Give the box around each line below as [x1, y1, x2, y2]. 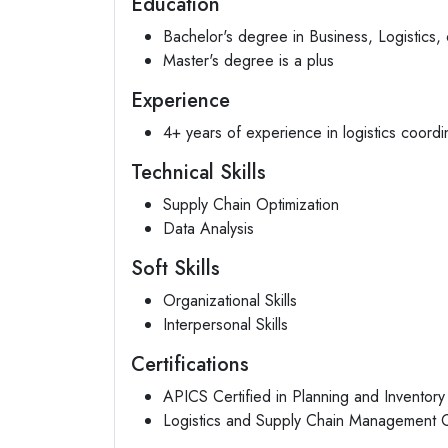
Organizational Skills [163, 289, 297, 312]
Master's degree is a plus [163, 49, 334, 72]
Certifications [131, 350, 249, 379]
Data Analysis [163, 217, 254, 240]
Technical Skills [131, 158, 266, 187]
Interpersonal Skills [163, 313, 288, 336]
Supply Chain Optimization [163, 193, 339, 216]
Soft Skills [131, 254, 220, 283]
